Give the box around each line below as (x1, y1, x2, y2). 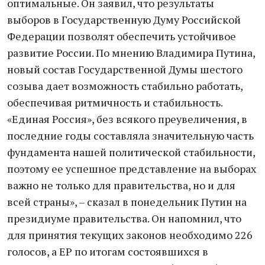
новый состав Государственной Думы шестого (7, 62, 243, 76)
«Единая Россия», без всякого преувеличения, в (7, 112, 247, 126)
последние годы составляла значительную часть (7, 128, 254, 143)
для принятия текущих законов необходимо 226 (7, 228, 253, 242)
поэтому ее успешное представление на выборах (7, 161, 256, 176)
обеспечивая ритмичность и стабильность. (7, 95, 223, 109)
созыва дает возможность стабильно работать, (7, 79, 243, 93)
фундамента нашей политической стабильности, (7, 145, 255, 159)
